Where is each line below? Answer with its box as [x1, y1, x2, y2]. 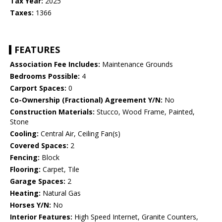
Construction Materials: [10, 107, 95, 117]
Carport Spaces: [10, 83, 66, 93]
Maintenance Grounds [100, 59, 173, 69]
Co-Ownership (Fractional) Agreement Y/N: [10, 95, 163, 105]
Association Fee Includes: [10, 59, 100, 69]
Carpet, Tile [41, 165, 79, 174]
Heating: [10, 188, 41, 198]
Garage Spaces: [10, 176, 65, 186]
